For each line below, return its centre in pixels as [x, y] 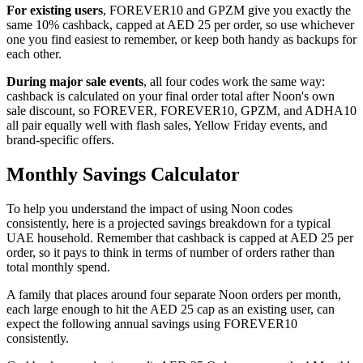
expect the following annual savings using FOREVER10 [152, 324]
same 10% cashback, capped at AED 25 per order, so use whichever [180, 25]
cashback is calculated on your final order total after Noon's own [171, 96]
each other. [34, 54]
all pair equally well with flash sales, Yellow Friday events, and [167, 126]
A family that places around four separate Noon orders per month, [174, 295]
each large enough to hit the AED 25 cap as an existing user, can [171, 310]
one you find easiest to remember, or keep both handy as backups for [181, 40]
